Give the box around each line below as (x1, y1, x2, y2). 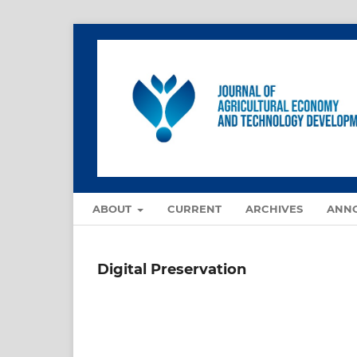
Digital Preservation (97, 261, 246, 279)
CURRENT (167, 202, 222, 216)
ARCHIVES (245, 202, 303, 216)
